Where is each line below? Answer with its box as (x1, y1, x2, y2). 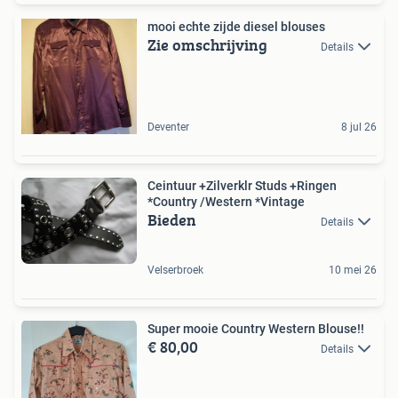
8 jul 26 (341, 120, 377, 133)
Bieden (147, 207, 196, 232)
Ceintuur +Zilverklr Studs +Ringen (147, 178, 337, 193)
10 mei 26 (329, 264, 377, 276)
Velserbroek (147, 264, 203, 276)
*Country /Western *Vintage (147, 194, 305, 209)
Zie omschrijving (147, 32, 267, 57)
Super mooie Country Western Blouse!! (147, 322, 364, 336)
